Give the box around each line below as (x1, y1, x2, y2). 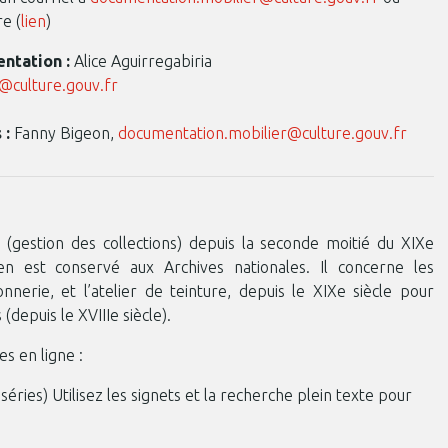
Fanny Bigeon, (14, 124, 118, 142)
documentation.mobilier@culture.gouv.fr (118, 124, 407, 142)
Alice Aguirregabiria (74, 52, 216, 70)
